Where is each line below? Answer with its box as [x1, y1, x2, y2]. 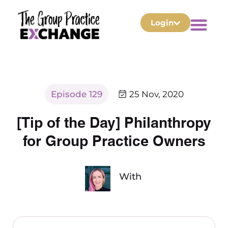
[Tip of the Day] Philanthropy [17, 111, 211, 132]
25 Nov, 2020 [129, 89, 184, 100]
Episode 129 [50, 89, 102, 100]
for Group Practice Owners [22, 129, 206, 150]
